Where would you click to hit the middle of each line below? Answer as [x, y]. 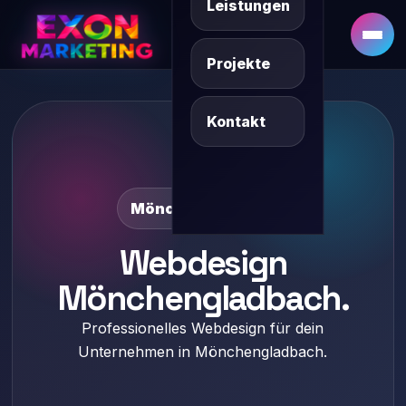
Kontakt [236, 121]
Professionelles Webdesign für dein [203, 328]
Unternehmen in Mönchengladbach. [203, 352]
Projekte [238, 63]
